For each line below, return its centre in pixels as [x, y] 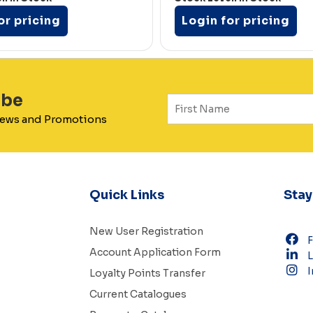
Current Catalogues [138, 294]
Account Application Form [155, 253]
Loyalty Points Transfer [147, 274]
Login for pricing [236, 21]
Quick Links [126, 195]
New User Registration [146, 232]
